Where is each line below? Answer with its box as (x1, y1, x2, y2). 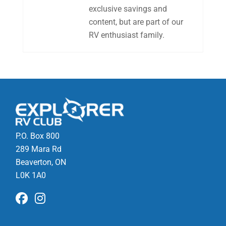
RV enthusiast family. (88, 30, 164, 40)
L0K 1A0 (16, 170, 46, 180)
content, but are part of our (88, 17, 183, 27)
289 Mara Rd (16, 144, 62, 154)
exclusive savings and (88, 4, 167, 14)
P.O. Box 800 (16, 131, 60, 141)
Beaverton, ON (16, 157, 67, 167)
